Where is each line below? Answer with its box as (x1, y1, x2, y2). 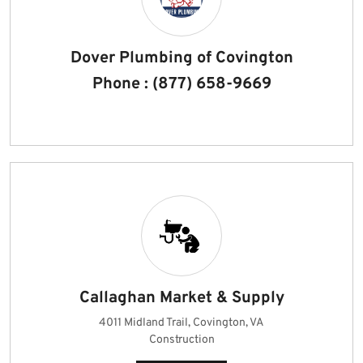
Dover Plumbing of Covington (70, 48, 293, 69)
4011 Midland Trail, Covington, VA (99, 316, 264, 330)
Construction (148, 333, 215, 347)
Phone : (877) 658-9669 (92, 74, 271, 95)
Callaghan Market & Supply (79, 288, 284, 309)
